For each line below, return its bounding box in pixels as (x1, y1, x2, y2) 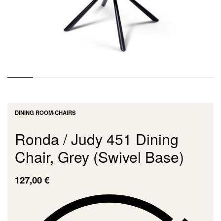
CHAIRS (55, 109, 76, 116)
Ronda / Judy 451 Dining (15, 128, 179, 149)
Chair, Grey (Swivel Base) (15, 146, 184, 167)
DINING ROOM (15, 109, 53, 116)
